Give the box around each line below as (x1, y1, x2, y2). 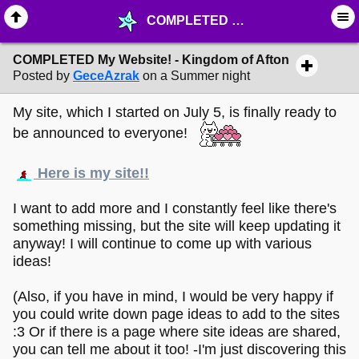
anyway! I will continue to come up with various (13, 235, 312, 252)
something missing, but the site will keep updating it (13, 217, 341, 234)
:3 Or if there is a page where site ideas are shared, (13, 323, 341, 340)
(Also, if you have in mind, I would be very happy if (13, 288, 333, 305)
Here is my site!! (34, 164, 150, 181)
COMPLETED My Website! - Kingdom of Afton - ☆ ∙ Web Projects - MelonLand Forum (147, 13, 232, 27)
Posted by (13, 69, 70, 83)
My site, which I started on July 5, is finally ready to (13, 103, 337, 120)
